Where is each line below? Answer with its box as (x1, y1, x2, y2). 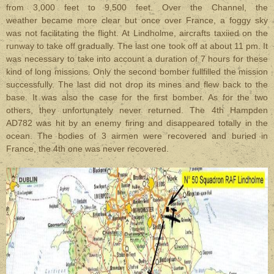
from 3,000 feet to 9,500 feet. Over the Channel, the (6, 2, 268, 12)
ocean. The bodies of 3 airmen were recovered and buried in (6, 131, 268, 141)
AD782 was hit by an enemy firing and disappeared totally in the (6, 118, 268, 128)
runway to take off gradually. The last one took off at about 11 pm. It (6, 41, 268, 51)
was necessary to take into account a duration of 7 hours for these (6, 54, 268, 64)
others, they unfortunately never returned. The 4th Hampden (6, 105, 268, 115)
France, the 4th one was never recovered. (6, 144, 169, 154)
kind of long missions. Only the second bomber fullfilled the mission (6, 67, 268, 76)
